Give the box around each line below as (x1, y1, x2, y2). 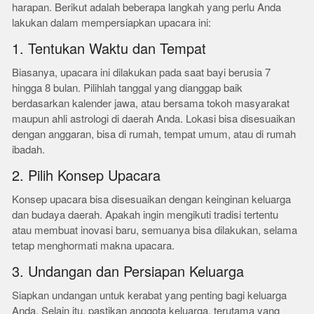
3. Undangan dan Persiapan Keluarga (12, 264, 245, 280)
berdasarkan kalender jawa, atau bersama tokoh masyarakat (12, 97, 290, 110)
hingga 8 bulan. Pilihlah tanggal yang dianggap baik (12, 81, 243, 95)
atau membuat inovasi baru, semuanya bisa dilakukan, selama (12, 224, 298, 237)
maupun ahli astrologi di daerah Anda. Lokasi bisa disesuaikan (12, 112, 296, 125)
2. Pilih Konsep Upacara (12, 168, 161, 184)
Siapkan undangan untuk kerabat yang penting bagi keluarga (12, 289, 287, 302)
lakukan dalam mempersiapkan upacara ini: (12, 16, 212, 29)
